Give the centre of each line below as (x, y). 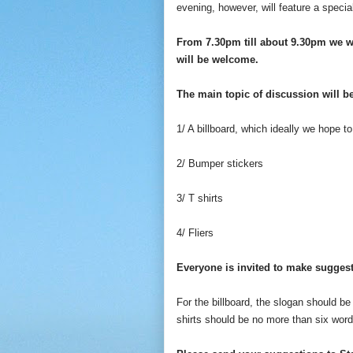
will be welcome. (217, 59)
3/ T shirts (200, 198)
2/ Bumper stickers (220, 163)
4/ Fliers (195, 232)
